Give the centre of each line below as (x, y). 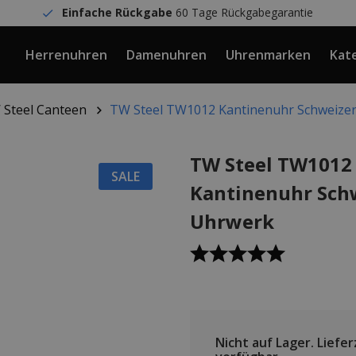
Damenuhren (166, 55)
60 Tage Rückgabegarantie (243, 12)
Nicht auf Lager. (265, 343)
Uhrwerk (232, 222)
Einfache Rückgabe (118, 12)
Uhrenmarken (268, 55)
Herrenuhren (66, 55)
